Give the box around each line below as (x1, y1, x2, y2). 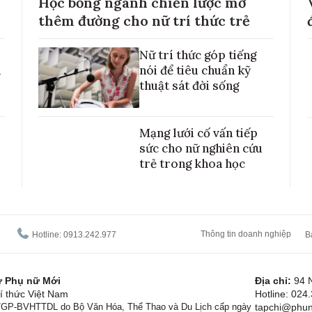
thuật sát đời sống (139, 77, 239, 93)
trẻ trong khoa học (139, 155, 245, 171)
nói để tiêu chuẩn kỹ (139, 62, 251, 78)
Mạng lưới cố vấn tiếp (139, 125, 258, 141)
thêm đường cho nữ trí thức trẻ (38, 11, 250, 29)
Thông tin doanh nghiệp (201, 228, 291, 239)
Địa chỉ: (254, 274, 294, 286)
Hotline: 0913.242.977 (30, 229, 116, 240)
